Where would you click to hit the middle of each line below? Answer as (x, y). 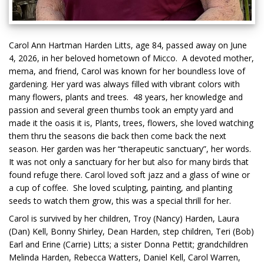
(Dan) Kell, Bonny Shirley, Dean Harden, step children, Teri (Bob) (131, 232)
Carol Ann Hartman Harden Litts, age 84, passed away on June (128, 45)
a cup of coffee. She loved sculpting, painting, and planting (121, 188)
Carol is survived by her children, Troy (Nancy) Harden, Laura (124, 219)
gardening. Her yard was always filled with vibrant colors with (124, 84)
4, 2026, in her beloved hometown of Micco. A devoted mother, (131, 58)
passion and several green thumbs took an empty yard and (121, 110)
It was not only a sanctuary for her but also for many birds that (129, 162)
